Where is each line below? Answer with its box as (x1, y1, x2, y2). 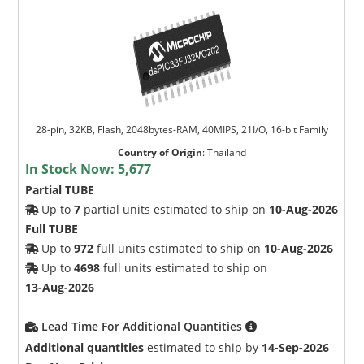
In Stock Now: (25, 159, 119, 178)
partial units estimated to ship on (80, 201, 270, 217)
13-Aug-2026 (25, 279, 95, 295)
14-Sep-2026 (262, 339, 330, 355)
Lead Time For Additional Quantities (41, 318, 246, 334)
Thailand (206, 145, 246, 159)
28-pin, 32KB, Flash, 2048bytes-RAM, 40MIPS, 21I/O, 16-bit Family (35, 122, 328, 136)
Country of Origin (117, 145, 202, 159)
